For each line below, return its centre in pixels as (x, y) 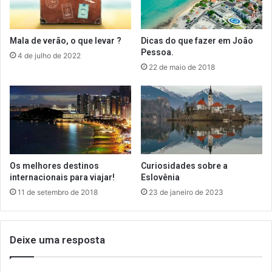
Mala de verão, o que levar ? (66, 41)
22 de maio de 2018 (182, 67)
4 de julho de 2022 (49, 56)
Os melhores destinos (54, 166)
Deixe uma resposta (57, 240)
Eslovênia (160, 177)
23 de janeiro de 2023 (186, 192)
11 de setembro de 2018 (58, 192)
